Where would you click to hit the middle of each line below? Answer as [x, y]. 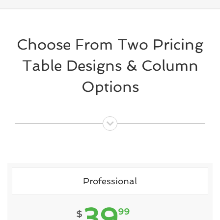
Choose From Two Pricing [110, 44]
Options [110, 86]
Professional [110, 181]
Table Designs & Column [110, 65]
